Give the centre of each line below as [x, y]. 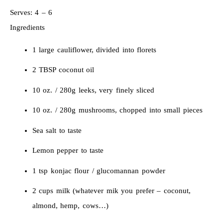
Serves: [22, 12]
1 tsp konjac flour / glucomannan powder [99, 170]
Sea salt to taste [57, 130]
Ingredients [27, 27]
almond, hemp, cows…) [70, 206]
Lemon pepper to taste [68, 151]
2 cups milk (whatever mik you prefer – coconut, [111, 191]
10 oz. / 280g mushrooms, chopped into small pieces [117, 110]
